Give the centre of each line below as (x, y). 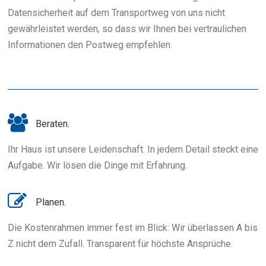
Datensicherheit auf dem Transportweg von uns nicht (116, 13)
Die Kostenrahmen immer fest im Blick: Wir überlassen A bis (133, 228)
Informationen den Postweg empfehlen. (90, 45)
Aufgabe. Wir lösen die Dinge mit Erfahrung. (97, 165)
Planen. (51, 202)
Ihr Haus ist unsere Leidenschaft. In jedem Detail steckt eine (133, 149)
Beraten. (53, 124)
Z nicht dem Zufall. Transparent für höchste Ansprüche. (120, 244)
